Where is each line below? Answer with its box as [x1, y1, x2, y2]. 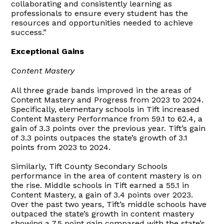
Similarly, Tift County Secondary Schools [11, 161, 168, 171]
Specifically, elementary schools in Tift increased [11, 104, 200, 114]
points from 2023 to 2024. [11, 142, 111, 152]
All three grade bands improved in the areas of [11, 85, 191, 95]
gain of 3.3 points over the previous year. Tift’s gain [11, 123, 206, 133]
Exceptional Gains [11, 46, 84, 56]
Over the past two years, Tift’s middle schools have [11, 199, 207, 209]
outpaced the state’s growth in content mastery [11, 209, 194, 219]
